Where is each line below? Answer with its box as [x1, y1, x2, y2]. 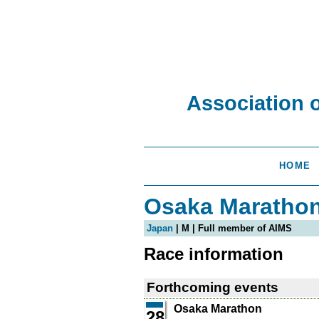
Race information [144, 244, 283, 264]
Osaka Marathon [174, 303, 262, 315]
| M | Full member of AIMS [173, 223, 292, 234]
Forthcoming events [147, 280, 278, 296]
